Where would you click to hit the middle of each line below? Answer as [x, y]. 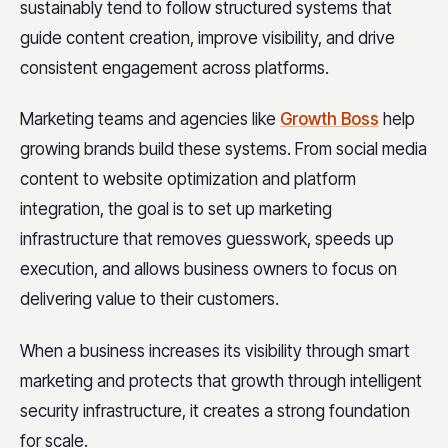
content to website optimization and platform [188, 179]
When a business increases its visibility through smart [215, 350]
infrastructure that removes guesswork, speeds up [207, 239]
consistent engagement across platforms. [174, 68]
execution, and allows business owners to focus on [208, 269]
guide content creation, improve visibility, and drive [207, 38]
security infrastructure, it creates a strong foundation [215, 410]
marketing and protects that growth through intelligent [221, 380]
